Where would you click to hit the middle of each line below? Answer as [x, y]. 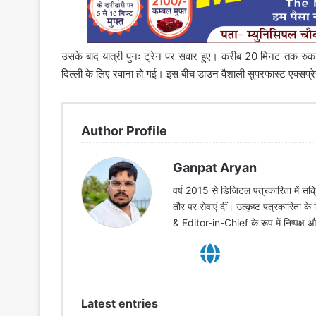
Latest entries [120, 304]
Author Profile [124, 131]
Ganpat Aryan [215, 168]
